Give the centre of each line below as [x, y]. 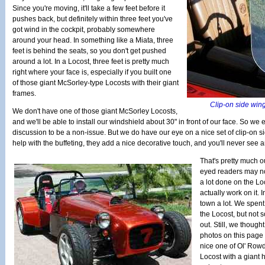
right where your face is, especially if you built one [92, 72]
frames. [24, 93]
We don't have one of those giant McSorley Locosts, [95, 111]
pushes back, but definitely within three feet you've [93, 19]
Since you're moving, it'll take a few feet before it [89, 8]
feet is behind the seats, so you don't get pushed [89, 51]
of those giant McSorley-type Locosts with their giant [96, 83]
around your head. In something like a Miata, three [93, 40]
